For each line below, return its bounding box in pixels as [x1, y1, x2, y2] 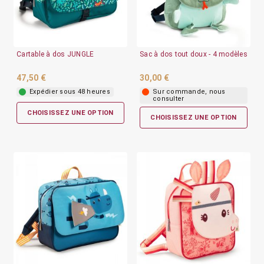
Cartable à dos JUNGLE [16, 49, 94, 58]
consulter [153, 94, 184, 103]
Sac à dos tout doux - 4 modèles [140, 49, 247, 58]
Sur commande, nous [153, 87, 226, 95]
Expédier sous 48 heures [29, 87, 110, 95]
